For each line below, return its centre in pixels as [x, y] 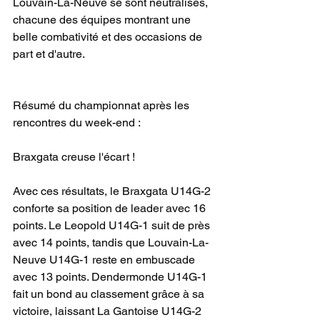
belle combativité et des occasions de [109, 37]
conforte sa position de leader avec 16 [111, 208]
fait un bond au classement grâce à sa [110, 294]
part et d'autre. [49, 54]
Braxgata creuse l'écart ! [74, 157]
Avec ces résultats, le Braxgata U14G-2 [113, 191]
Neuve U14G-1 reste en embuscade [105, 260]
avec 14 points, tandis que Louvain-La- [111, 242]
